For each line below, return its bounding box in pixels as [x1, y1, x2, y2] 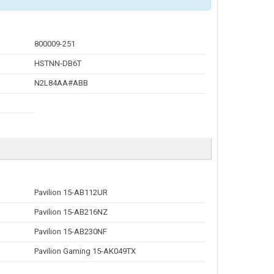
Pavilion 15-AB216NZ [34, 207, 108, 217]
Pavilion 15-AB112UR [34, 188, 108, 197]
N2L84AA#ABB [34, 78, 88, 87]
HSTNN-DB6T [34, 59, 81, 68]
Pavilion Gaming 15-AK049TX [34, 246, 136, 256]
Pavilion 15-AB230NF [34, 227, 107, 236]
